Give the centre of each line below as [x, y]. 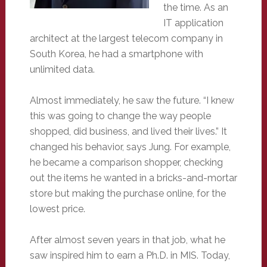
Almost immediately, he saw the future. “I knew [132, 100]
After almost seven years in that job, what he [127, 240]
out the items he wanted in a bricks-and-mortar [133, 178]
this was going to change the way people [120, 116]
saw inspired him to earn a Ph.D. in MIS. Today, [130, 255]
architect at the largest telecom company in [126, 38]
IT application [193, 23]
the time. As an [195, 7]
